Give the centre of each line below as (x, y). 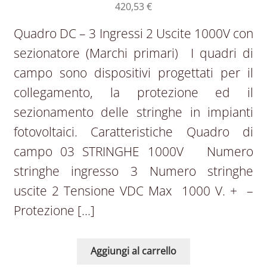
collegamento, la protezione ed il (133, 93)
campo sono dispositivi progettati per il (133, 73)
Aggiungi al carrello (133, 251)
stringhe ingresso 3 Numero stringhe (133, 171)
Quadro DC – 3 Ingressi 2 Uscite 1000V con (133, 34)
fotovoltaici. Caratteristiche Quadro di (133, 132)
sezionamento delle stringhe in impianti (133, 112)
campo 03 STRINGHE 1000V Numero (133, 152)
